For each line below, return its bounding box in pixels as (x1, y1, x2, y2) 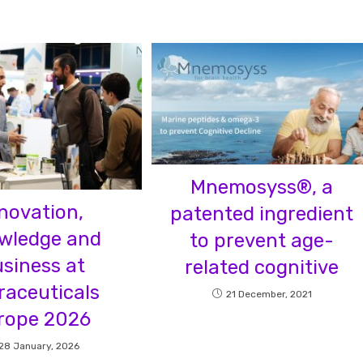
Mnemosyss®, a (190, 176, 334, 199)
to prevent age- (190, 229, 335, 253)
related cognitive (185, 256, 340, 280)
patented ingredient (170, 203, 354, 226)
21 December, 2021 (225, 288, 312, 301)
